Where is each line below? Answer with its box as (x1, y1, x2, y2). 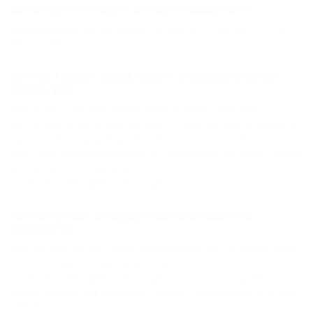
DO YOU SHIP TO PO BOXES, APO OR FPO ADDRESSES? (10, 4, 249, 17)
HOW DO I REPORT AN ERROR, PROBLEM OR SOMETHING (10, 211, 254, 224)
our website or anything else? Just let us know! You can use (10, 132, 295, 146)
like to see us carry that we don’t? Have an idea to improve (10, 117, 297, 131)
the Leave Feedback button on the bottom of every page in (10, 147, 301, 161)
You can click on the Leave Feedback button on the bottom (10, 242, 297, 256)
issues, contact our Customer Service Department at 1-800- (10, 286, 300, 300)
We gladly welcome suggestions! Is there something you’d (10, 103, 292, 117)
